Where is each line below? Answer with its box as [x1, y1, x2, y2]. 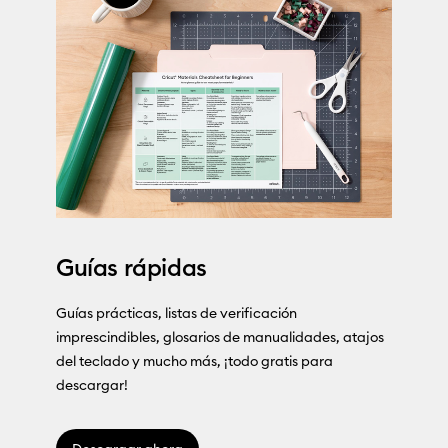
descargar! [56, 376, 128, 395]
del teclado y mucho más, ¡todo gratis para [56, 352, 333, 371]
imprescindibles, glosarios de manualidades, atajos [56, 328, 384, 347]
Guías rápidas [56, 252, 207, 283]
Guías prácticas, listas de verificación [56, 304, 297, 323]
